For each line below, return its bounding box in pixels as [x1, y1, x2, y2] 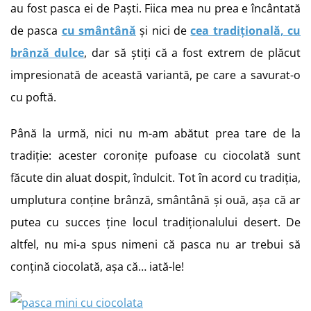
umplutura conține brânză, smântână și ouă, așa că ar [10, 192, 301, 208]
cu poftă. [10, 90, 56, 105]
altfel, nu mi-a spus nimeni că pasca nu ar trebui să [10, 237, 301, 252]
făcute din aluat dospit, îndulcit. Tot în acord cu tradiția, [10, 170, 301, 185]
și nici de [136, 23, 191, 38]
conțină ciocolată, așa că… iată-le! [10, 259, 184, 274]
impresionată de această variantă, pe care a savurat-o [10, 67, 301, 83]
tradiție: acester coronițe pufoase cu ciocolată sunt [10, 148, 301, 163]
